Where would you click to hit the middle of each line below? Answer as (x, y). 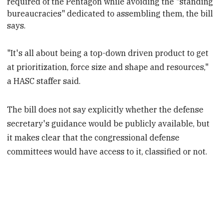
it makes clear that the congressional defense (93, 137)
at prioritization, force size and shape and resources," (108, 67)
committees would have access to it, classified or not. (107, 151)
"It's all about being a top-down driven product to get (108, 53)
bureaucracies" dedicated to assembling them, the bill (110, 13)
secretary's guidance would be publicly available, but (108, 123)
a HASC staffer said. (44, 81)
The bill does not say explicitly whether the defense (105, 109)
